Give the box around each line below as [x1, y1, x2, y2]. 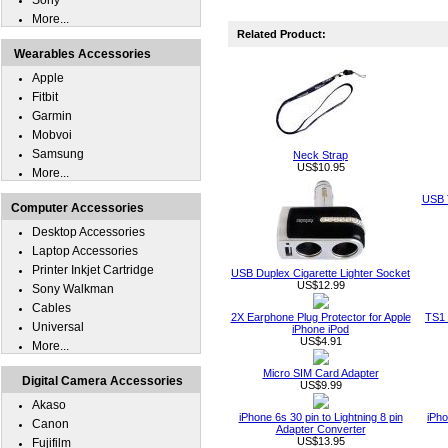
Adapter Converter [275, 423, 366, 435]
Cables [32, 301, 71, 315]
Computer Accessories [11, 201, 144, 215]
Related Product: [228, 28, 326, 40]
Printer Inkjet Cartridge [32, 263, 154, 277]
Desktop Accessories [32, 225, 145, 239]
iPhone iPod [292, 323, 349, 335]
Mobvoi [32, 128, 72, 142]
